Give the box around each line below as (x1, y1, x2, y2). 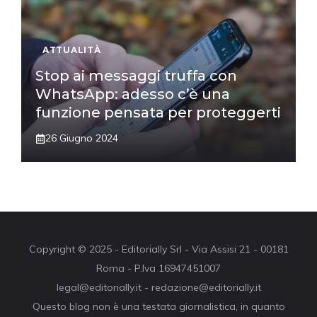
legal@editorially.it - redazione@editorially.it (56, 281, 261, 294)
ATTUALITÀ (42, 45, 101, 56)
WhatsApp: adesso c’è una (35, 86, 230, 103)
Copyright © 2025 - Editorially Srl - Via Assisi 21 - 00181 (28, 243, 289, 256)
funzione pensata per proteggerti (35, 104, 281, 122)
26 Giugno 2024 (45, 132, 118, 145)
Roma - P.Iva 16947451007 (96, 262, 221, 275)
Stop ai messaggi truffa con (35, 67, 237, 85)
